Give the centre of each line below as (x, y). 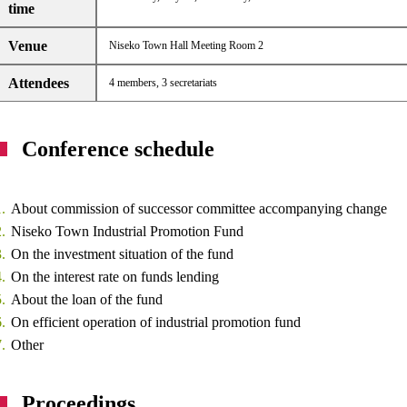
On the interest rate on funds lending (115, 277)
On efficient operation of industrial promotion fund (156, 322)
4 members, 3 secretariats (163, 83)
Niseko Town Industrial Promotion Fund (128, 231)
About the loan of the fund (87, 299)
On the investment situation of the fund (123, 254)
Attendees (39, 83)
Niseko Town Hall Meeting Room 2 (186, 45)
